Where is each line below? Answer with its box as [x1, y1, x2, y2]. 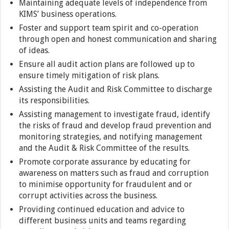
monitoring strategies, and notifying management [19, 132, 203, 142]
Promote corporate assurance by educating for [19, 157, 191, 167]
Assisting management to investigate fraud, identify [19, 109, 211, 119]
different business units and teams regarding [19, 216, 187, 225]
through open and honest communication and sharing [19, 34, 217, 44]
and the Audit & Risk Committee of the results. [19, 143, 190, 153]
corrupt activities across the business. [19, 191, 158, 200]
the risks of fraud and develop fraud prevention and [19, 121, 212, 130]
